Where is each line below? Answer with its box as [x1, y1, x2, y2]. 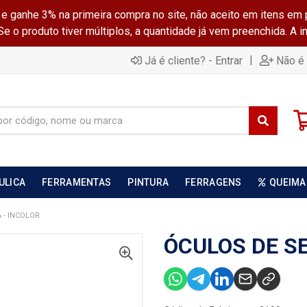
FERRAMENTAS [42, 177, 112, 188]
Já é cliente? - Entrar [145, 53, 243, 67]
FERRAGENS [185, 177, 242, 188]
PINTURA [127, 177, 169, 188]
